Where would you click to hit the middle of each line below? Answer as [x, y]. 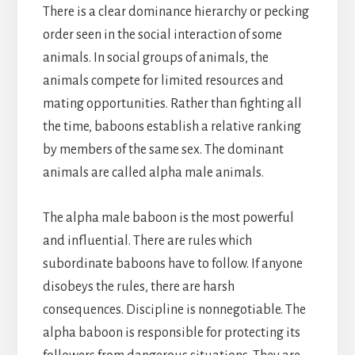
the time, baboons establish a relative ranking [172, 126]
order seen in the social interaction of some [162, 34]
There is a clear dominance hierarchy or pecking [176, 11]
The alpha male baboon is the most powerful [168, 218]
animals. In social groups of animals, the [155, 57]
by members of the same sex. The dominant [163, 149]
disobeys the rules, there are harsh [138, 286]
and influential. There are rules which [147, 240]
